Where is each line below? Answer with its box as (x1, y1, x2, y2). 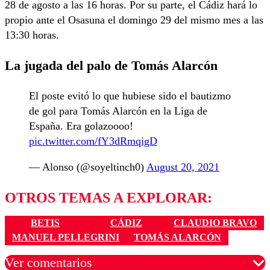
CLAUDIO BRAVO (174, 218, 257, 228)
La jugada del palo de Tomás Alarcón (5, 58, 221, 74)
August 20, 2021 (146, 160, 219, 173)
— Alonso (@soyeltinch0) (29, 160, 146, 173)
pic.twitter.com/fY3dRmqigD (29, 134, 157, 147)
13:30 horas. (5, 29, 59, 42)
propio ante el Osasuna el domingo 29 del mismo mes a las (5, 14, 263, 27)
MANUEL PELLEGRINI (12, 232, 119, 243)
